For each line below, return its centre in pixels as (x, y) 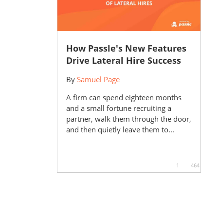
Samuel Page (98, 79)
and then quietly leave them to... (120, 129)
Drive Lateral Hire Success (123, 60)
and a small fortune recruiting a (118, 108)
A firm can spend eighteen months (124, 97)
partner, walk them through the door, (128, 118)
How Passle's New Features (126, 48)
